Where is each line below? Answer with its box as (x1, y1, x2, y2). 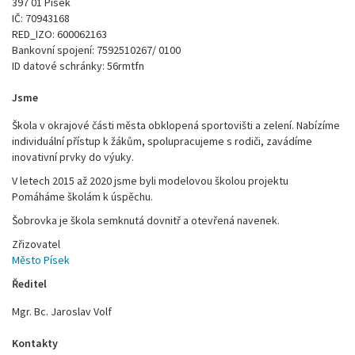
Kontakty (12, 336, 58, 350)
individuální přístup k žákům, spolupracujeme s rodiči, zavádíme (12, 134, 312, 148)
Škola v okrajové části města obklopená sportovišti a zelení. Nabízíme (12, 118, 340, 132)
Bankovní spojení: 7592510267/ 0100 (12, 43, 181, 57)
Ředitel (12, 277, 47, 291)
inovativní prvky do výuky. (12, 150, 134, 164)
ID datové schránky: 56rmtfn (12, 59, 144, 73)
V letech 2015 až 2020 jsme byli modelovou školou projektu (12, 174, 288, 188)
